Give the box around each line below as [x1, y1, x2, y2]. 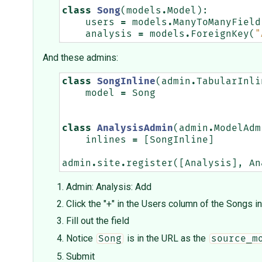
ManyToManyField [173, 18, 261, 27]
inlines [85, 135, 126, 145]
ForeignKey [191, 29, 249, 39]
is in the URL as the [124, 233, 208, 244]
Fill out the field [66, 215, 129, 227]
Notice [66, 233, 95, 244]
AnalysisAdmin [97, 123, 173, 133]
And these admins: [43, 52, 118, 64]
